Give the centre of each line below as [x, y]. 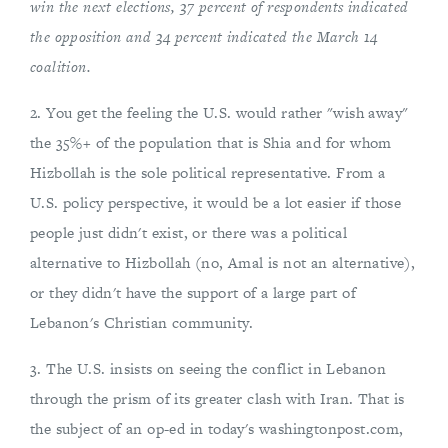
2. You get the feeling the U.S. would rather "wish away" [219, 112]
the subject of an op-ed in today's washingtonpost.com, [217, 428]
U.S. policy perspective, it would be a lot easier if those [216, 202]
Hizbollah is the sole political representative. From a [208, 172]
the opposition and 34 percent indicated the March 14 [204, 36]
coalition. [61, 66]
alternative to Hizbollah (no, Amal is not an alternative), [223, 262]
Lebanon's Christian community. [141, 322]
